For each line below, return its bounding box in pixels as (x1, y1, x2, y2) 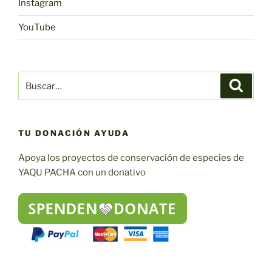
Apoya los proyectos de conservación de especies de (18, 152, 244, 163)
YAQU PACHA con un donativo (18, 166, 146, 178)
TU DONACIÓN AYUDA (18, 128, 130, 138)
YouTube (18, 22, 56, 33)
